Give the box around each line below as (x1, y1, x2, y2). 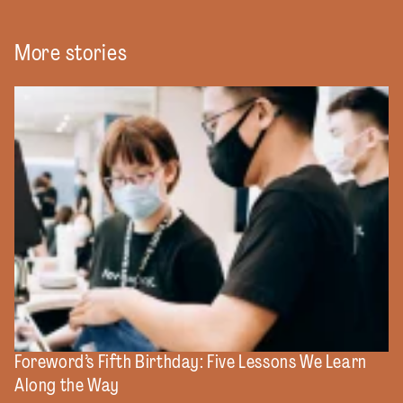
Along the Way (14, 373, 120, 398)
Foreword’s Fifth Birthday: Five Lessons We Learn (14, 350, 367, 374)
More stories (14, 39, 128, 67)
